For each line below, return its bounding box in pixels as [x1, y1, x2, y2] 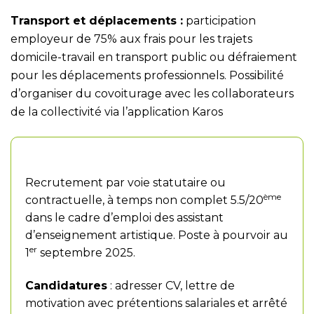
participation [183, 14, 256, 27]
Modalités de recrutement [25, 149, 219, 165]
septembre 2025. [37, 246, 135, 259]
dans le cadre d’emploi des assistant [25, 211, 224, 224]
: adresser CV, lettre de [107, 279, 235, 292]
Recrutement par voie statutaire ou [25, 176, 226, 189]
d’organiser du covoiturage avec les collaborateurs [11, 87, 294, 100]
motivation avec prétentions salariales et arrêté [25, 296, 287, 310]
